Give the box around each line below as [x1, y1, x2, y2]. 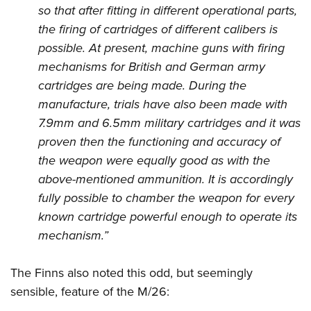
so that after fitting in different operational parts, [38, 1, 297, 20]
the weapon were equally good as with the [38, 151, 270, 170]
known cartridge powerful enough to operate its [38, 208, 297, 226]
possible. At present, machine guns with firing [38, 39, 285, 58]
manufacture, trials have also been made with [38, 95, 287, 114]
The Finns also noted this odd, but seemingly [10, 264, 253, 283]
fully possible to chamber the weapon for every [38, 189, 294, 208]
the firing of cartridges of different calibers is [38, 20, 278, 39]
